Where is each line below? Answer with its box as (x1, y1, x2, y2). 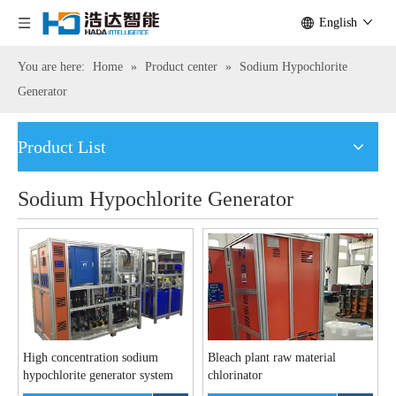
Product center (145, 60, 217, 73)
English (319, 16, 357, 29)
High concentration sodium (23, 350, 158, 364)
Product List (18, 137, 106, 156)
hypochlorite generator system (23, 368, 173, 382)
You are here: (18, 60, 85, 73)
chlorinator (208, 368, 263, 382)
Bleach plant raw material (208, 350, 336, 364)
